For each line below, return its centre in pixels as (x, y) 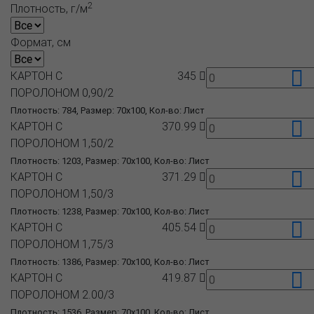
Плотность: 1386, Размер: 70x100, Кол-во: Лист (110, 262)
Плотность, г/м (49, 8)
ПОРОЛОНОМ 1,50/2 (62, 143)
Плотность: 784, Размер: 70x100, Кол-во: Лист (108, 110)
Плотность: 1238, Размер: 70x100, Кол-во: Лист (110, 211)
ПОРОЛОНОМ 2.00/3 (62, 294)
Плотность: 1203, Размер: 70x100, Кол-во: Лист (110, 161)
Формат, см (41, 42)
